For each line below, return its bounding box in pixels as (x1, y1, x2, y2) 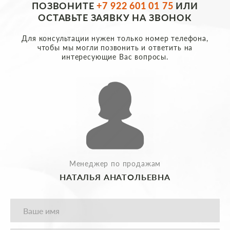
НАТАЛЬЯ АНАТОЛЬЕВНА (60, 172, 170, 182)
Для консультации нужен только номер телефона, (22, 34, 208, 43)
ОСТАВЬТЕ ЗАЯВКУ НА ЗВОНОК (38, 12, 192, 24)
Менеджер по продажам (69, 159, 161, 168)
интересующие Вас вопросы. (62, 52, 168, 62)
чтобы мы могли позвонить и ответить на (37, 43, 193, 52)
